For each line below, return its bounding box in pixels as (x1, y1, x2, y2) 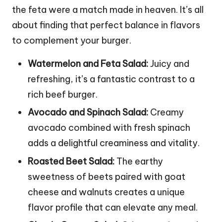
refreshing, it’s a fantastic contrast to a (28, 73, 195, 85)
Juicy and (148, 58, 189, 70)
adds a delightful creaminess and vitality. (28, 137, 200, 149)
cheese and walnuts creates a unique (28, 186, 185, 198)
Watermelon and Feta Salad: (28, 58, 148, 70)
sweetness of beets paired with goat (28, 170, 185, 182)
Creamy (148, 107, 184, 118)
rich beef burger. (28, 89, 98, 101)
